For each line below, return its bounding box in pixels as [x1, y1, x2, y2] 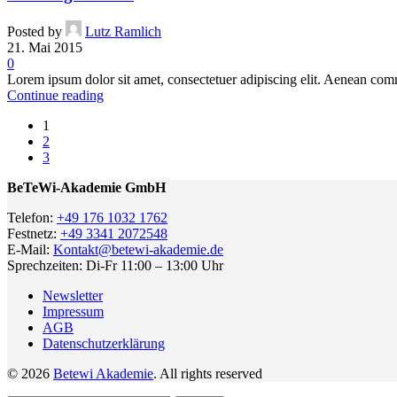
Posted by [7, 24, 62, 40]
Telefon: [7, 210, 57, 226]
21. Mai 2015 [7, 40, 82, 56]
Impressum [43, 304, 104, 320]
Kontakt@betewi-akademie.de [53, 242, 223, 258]
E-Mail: [7, 242, 53, 258]
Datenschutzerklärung [43, 336, 165, 352]
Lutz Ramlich [85, 24, 161, 40]
